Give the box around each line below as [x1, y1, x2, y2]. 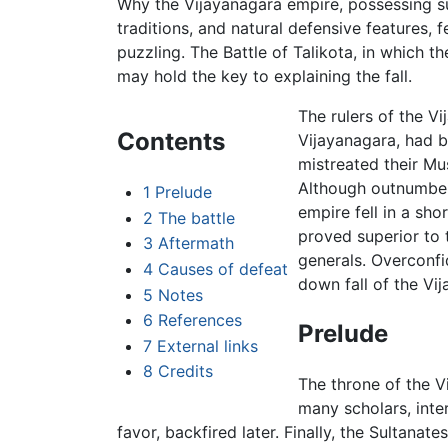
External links [156, 335, 258, 356]
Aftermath [157, 233, 234, 254]
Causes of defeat [157, 259, 288, 280]
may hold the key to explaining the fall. [117, 66, 412, 87]
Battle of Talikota [223, 42, 353, 63]
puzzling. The [117, 42, 223, 63]
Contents [117, 127, 225, 157]
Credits [157, 361, 213, 382]
